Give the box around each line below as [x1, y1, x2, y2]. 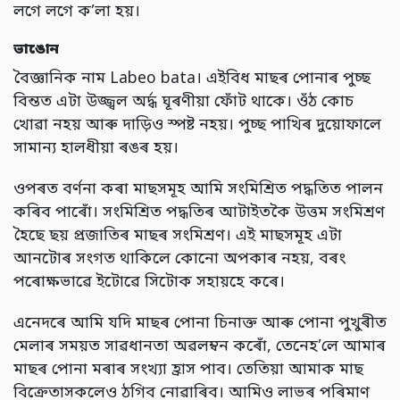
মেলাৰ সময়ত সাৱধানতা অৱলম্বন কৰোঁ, [13, 337, 276, 358]
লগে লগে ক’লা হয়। [13, 2, 140, 23]
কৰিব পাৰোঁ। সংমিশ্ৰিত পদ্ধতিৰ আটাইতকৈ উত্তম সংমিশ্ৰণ [13, 203, 385, 224]
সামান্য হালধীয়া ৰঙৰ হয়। [13, 138, 179, 160]
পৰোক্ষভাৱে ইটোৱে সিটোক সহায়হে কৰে [13, 272, 279, 294]
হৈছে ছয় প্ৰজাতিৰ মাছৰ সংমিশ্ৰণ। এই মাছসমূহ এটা [13, 226, 342, 247]
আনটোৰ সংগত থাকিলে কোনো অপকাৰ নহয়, [13, 249, 319, 271]
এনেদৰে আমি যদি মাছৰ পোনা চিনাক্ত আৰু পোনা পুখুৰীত [13, 313, 387, 335]
